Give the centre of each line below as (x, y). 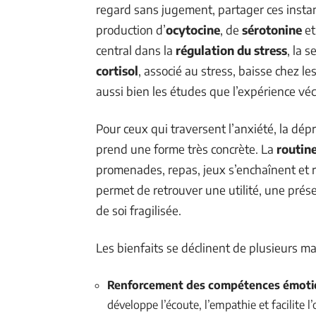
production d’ (131, 29)
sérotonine (272, 29)
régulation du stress (231, 50)
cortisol (117, 70)
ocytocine (193, 29)
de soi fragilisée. (139, 210)
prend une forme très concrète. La (186, 148)
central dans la (136, 50)
